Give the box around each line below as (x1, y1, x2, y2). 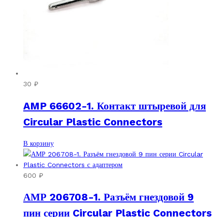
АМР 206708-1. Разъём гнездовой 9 (23, 191, 194, 203)
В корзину (23, 139, 54, 147)
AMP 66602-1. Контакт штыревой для (23, 99, 206, 112)
